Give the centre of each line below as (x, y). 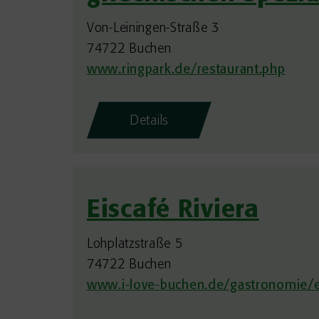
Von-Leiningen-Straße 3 (153, 28)
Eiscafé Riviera (173, 211)
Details (150, 121)
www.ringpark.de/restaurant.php (186, 70)
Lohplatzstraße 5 (135, 244)
